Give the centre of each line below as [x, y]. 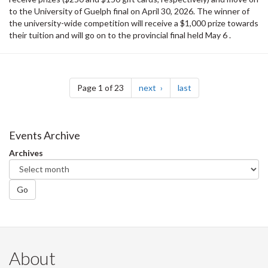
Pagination [48, 74]
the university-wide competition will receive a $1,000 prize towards [134, 23]
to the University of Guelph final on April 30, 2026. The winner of [129, 11]
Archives [26, 153]
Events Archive [45, 135]
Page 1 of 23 [100, 87]
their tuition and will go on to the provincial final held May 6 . [120, 35]
